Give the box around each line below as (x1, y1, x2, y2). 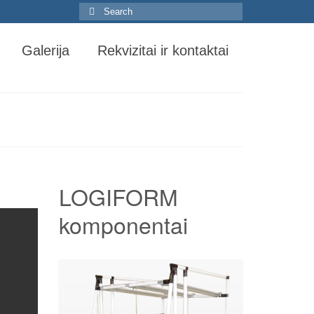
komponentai (58, 207, 188, 240)
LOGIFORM (58, 179, 178, 212)
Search (78, 4, 111, 15)
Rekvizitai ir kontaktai (97, 43, 228, 58)
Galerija (21, 43, 69, 58)
